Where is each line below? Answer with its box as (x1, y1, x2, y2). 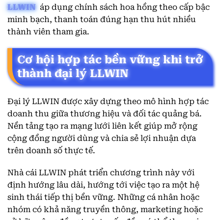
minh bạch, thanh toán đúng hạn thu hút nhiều (7, 14, 196, 24)
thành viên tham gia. (7, 27, 89, 36)
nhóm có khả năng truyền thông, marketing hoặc (7, 205, 203, 215)
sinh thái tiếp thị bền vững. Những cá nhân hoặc (7, 192, 199, 202)
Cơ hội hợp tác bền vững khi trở (17, 53, 203, 66)
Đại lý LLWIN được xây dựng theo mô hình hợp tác (7, 96, 209, 106)
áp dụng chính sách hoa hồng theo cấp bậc (38, 2, 210, 12)
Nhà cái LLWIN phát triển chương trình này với (7, 168, 194, 178)
